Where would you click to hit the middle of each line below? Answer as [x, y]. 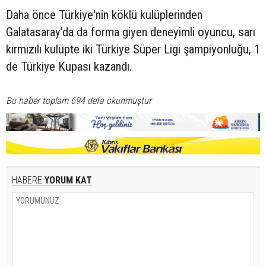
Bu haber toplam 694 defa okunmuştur [79, 101]
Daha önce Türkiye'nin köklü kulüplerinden [104, 15]
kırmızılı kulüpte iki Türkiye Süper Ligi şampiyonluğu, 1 [133, 50]
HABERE [27, 180]
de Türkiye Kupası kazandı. [70, 67]
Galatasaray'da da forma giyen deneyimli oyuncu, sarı [131, 32]
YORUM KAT [67, 180]
